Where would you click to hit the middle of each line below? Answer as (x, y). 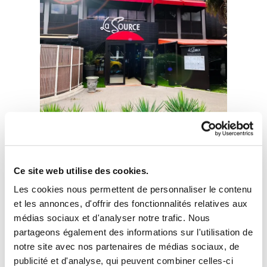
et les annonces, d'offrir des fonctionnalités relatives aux (131, 203)
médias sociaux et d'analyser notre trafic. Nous (112, 218)
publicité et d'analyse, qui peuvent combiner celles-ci (123, 260)
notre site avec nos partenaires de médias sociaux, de (127, 246)
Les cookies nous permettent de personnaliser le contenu (133, 189)
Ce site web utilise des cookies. (81, 170)
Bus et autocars (133, 126)
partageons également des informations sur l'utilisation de (133, 232)
